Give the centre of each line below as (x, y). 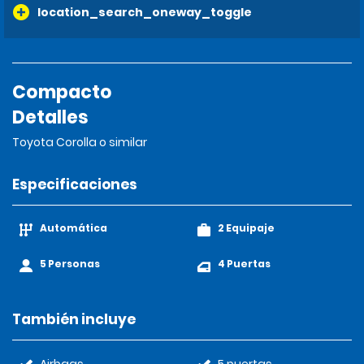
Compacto (62, 92)
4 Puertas (244, 264)
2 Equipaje (246, 228)
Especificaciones (75, 184)
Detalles (50, 117)
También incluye (74, 319)
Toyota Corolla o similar (81, 142)
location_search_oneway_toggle (145, 12)
